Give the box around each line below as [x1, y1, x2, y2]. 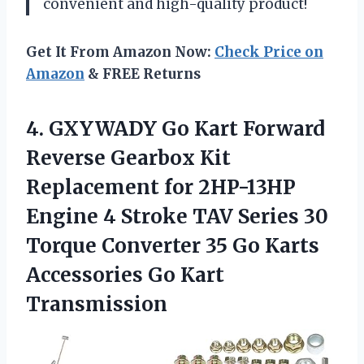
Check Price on [214, 42, 323, 61]
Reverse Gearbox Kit [26, 145, 231, 171]
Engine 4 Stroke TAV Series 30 [26, 203, 328, 229]
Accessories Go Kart [26, 262, 224, 288]
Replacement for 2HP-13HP [26, 174, 296, 200]
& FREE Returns [84, 64, 201, 83]
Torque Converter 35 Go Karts [26, 232, 319, 258]
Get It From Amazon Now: [26, 42, 214, 61]
